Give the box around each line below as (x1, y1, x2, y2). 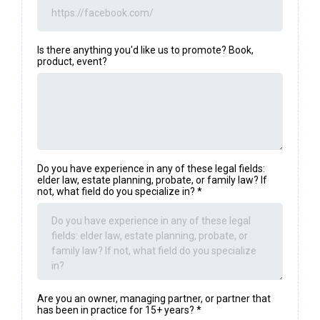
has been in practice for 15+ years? (37, 304, 196, 316)
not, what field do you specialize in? (37, 186, 197, 198)
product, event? (37, 56, 107, 68)
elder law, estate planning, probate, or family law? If (37, 174, 267, 186)
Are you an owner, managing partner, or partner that (37, 293, 271, 305)
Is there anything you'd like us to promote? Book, (37, 44, 254, 56)
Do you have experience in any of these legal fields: (37, 163, 265, 175)
